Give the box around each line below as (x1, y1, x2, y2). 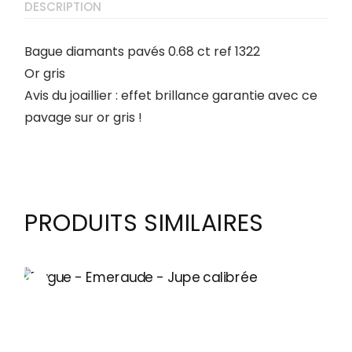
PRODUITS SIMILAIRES (24, 206, 264, 240)
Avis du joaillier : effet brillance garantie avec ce (24, 86, 318, 104)
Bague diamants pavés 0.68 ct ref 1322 (24, 42, 261, 60)
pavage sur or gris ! (24, 108, 143, 126)
